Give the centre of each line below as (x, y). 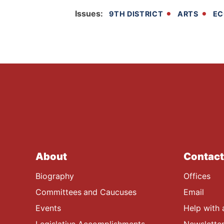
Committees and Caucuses (86, 192)
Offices (197, 176)
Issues (88, 13)
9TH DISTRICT (136, 13)
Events (48, 208)
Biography (55, 176)
